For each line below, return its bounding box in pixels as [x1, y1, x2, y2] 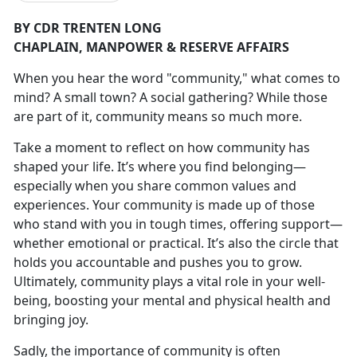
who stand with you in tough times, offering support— [14, 214, 343, 233]
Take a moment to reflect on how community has [14, 138, 310, 156]
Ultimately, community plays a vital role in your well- [14, 272, 325, 290]
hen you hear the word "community [25, 69, 239, 87]
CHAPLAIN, [14, 37, 86, 56]
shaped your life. [14, 157, 117, 175]
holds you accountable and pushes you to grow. [14, 253, 302, 271]
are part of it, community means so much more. [14, 107, 308, 125]
